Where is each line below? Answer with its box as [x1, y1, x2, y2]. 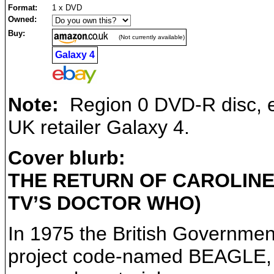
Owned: [8, 15, 37, 24]
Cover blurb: [8, 146, 125, 169]
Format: [8, 3, 40, 13]
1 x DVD [52, 3, 82, 13]
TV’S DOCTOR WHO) [8, 191, 201, 214]
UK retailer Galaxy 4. [8, 116, 190, 138]
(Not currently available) [119, 34, 185, 41]
